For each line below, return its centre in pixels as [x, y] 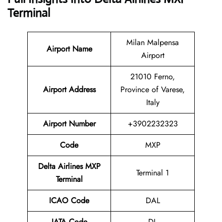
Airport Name [69, 49]
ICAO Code [69, 201]
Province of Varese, [153, 90]
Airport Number [69, 124]
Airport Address [69, 90]
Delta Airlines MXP [69, 166]
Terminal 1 [153, 173]
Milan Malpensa [153, 43]
